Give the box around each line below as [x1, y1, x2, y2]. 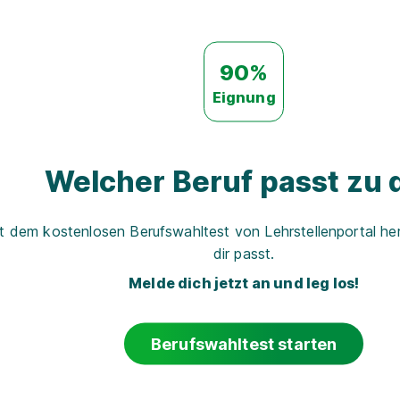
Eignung [212, 87, 276, 105]
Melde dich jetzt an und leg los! [129, 273, 360, 292]
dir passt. [212, 244, 275, 262]
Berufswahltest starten [150, 334, 337, 354]
